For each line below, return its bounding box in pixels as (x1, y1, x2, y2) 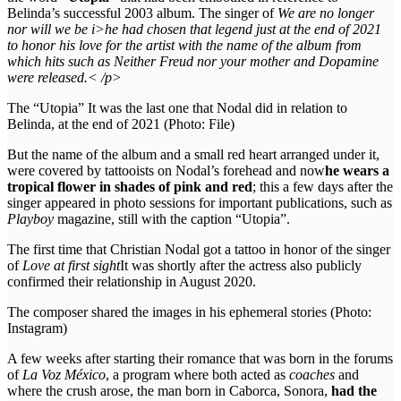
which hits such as (7, 53, 110, 69)
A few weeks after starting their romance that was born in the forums (7, 350, 393, 366)
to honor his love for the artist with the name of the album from (7, 37, 362, 53)
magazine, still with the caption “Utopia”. (54, 210, 290, 226)
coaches (286, 366, 335, 382)
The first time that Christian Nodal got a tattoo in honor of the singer (7, 241, 390, 257)
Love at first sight (22, 257, 120, 273)
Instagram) (7, 320, 67, 336)
